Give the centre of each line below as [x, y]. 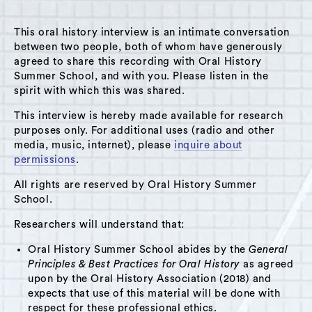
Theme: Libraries [62, 96]
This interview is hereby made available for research [149, 116]
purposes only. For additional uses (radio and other [145, 130]
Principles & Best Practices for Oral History [136, 264]
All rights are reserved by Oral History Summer [135, 185]
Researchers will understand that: [99, 224]
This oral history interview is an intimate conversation [152, 32]
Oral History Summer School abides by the [139, 249]
